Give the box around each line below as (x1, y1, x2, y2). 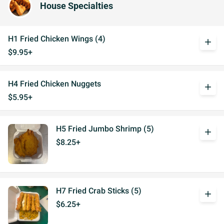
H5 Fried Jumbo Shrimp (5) (56, 124, 154, 133)
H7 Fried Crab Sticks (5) (56, 186, 141, 195)
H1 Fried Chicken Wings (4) (8, 34, 105, 43)
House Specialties (40, 1, 113, 11)
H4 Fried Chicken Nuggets (8, 79, 101, 88)
